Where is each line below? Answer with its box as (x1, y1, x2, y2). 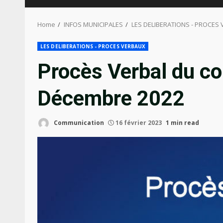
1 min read (166, 118, 199, 127)
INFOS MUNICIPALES (64, 20, 123, 29)
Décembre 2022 (37, 86, 185, 111)
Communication (52, 118, 104, 127)
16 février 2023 (114, 118, 163, 127)
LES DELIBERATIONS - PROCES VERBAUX (40, 43, 146, 50)
